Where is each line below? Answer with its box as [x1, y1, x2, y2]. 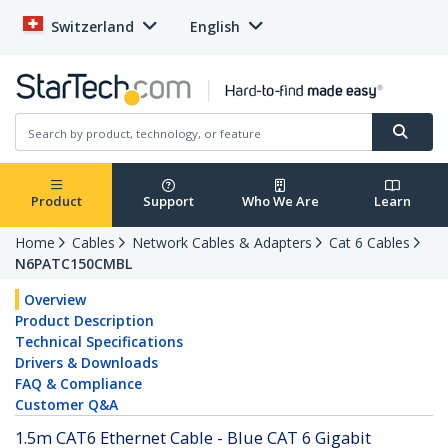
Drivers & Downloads [15, 353, 158, 373]
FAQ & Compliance [15, 374, 142, 394]
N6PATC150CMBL [15, 254, 132, 274]
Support [142, 192, 194, 211]
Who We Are [241, 192, 319, 211]
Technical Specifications [15, 332, 183, 352]
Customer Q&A [15, 395, 118, 415]
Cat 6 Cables [329, 233, 410, 253]
